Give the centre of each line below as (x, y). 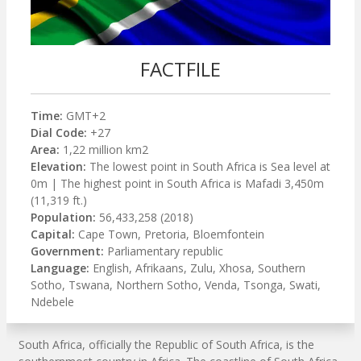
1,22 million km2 (104, 150)
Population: (63, 218)
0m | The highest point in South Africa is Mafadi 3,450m (177, 184)
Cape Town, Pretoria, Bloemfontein (170, 234)
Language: (60, 268)
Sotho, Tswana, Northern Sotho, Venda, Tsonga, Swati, (176, 285)
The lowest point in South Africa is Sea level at (208, 167)
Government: (67, 251)
